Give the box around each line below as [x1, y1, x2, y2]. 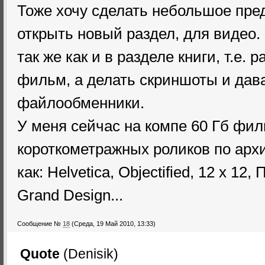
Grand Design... [17, 186, 123, 204]
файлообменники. [17, 94, 144, 112]
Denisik [68, 246, 114, 261]
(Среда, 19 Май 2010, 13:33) [72, 220, 156, 227]
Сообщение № [17, 220, 63, 227]
